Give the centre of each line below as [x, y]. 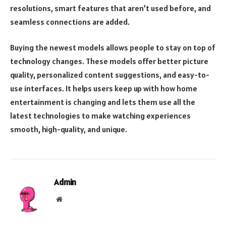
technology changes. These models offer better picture [109, 61]
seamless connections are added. [70, 21]
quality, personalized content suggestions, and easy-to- [110, 75]
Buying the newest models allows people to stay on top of [113, 48]
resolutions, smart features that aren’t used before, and [110, 8]
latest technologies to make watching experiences [100, 116]
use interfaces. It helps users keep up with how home [104, 89]
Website [73, 199]
